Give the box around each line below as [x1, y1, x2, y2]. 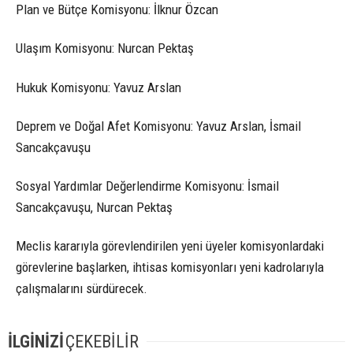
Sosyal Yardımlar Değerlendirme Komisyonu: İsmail [16, 177, 279, 194]
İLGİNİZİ [8, 331, 64, 351]
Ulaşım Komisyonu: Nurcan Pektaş [16, 40, 194, 57]
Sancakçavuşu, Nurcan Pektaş [16, 199, 173, 215]
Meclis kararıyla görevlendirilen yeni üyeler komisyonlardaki [16, 237, 324, 254]
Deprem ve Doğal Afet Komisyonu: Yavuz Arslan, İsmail [16, 117, 301, 134]
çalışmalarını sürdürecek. [16, 280, 147, 296]
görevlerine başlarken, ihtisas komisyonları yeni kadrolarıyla [16, 258, 324, 275]
